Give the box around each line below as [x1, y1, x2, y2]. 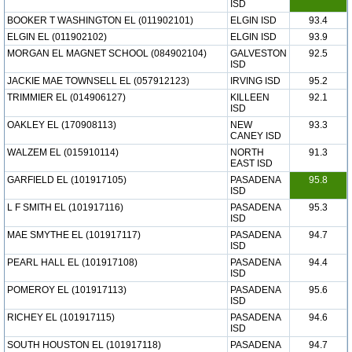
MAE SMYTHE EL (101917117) [7, 229, 141, 240]
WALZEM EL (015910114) [7, 147, 119, 158]
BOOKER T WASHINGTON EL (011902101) [7, 15, 193, 26]
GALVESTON [230, 48, 287, 59]
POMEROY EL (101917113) [7, 284, 126, 295]
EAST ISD [230, 158, 273, 169]
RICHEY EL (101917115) [7, 312, 115, 323]
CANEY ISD [230, 130, 281, 141]
